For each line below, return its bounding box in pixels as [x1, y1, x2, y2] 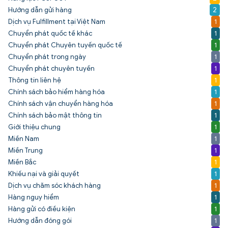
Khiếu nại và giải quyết [8, 169, 79, 179]
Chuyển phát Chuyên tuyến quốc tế [8, 41, 122, 50]
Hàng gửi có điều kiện [8, 205, 75, 214]
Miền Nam [8, 134, 39, 144]
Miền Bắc [8, 158, 36, 167]
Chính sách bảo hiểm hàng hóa [8, 88, 105, 97]
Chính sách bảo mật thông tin [8, 111, 102, 120]
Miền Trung [8, 146, 43, 155]
